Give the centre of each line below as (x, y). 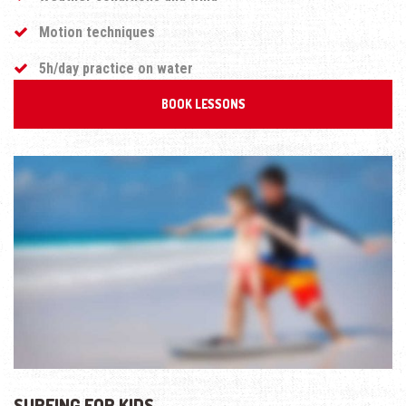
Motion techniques (92, 33)
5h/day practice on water (111, 69)
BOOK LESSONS (203, 104)
